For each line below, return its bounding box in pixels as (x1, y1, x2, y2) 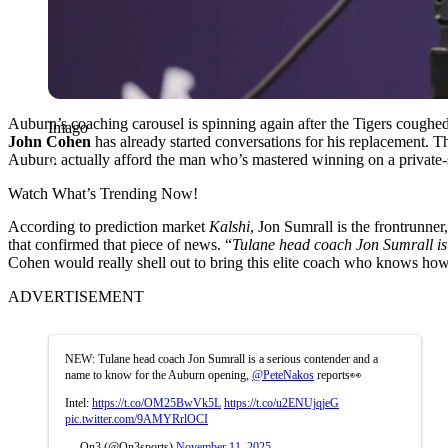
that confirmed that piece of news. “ (8, 235, 232, 253)
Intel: (65, 395, 92, 410)
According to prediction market (8, 217, 209, 235)
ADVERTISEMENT (8, 287, 144, 305)
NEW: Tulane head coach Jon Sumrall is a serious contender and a (65, 351, 378, 366)
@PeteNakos (252, 367, 314, 382)
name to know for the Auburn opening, (65, 367, 252, 382)
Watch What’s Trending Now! (8, 184, 198, 202)
